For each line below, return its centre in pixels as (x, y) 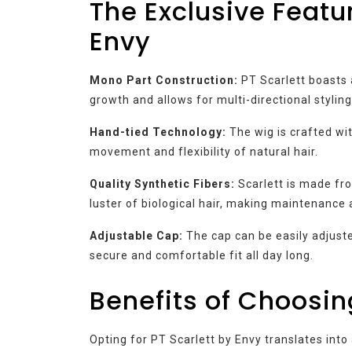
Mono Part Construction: (164, 80)
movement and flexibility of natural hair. (204, 151)
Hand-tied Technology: (158, 132)
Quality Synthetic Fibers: (162, 183)
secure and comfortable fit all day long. (202, 255)
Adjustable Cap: (136, 235)
